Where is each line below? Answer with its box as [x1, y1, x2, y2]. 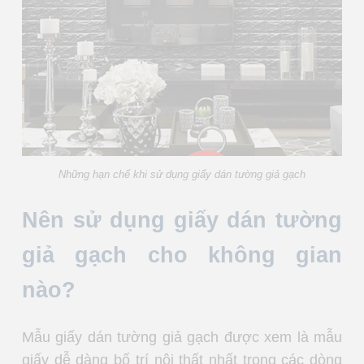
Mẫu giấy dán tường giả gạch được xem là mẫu [22, 329, 342, 346]
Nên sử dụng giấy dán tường [22, 207, 342, 232]
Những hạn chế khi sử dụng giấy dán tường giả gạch [58, 168, 305, 181]
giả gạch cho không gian [22, 242, 342, 267]
